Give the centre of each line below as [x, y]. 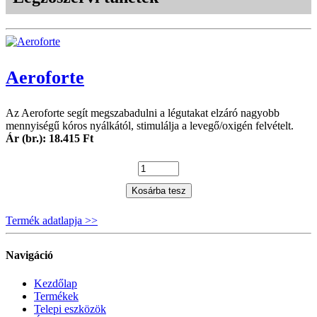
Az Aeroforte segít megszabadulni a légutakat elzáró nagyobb [143, 113]
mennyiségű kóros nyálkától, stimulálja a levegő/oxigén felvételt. [150, 126]
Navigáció [29, 255]
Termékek [56, 296]
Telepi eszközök [70, 309]
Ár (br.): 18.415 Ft [50, 139]
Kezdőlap [56, 283]
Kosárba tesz [158, 191]
